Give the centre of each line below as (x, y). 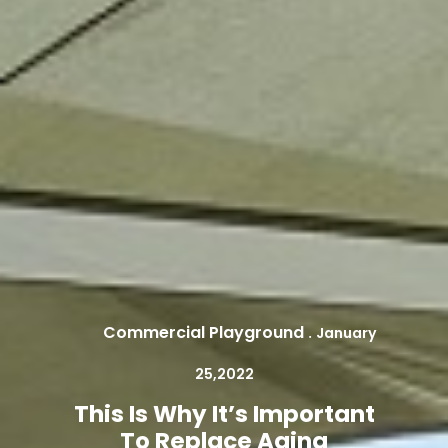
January (346, 333)
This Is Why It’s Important (224, 414)
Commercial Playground (203, 333)
